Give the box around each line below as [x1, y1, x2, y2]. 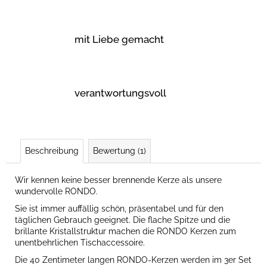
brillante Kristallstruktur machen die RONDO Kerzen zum [15, 226, 236, 237]
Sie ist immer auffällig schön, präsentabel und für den [15, 204, 223, 214]
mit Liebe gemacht [74, 33, 164, 46]
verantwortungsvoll [74, 87, 166, 100]
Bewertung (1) [93, 146, 146, 156]
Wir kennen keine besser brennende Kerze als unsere [15, 175, 222, 185]
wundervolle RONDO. [15, 187, 98, 197]
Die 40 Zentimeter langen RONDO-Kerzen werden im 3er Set [15, 255, 252, 265]
